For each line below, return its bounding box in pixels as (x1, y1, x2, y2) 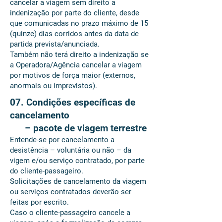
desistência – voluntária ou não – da (10, 146, 131, 155)
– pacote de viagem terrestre (10, 122, 147, 134)
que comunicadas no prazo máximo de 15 (10, 19, 148, 28)
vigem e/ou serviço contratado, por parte (10, 156, 145, 165)
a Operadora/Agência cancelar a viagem (10, 60, 142, 69)
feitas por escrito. (10, 198, 69, 207)
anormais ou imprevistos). (10, 81, 97, 90)
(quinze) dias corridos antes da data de (10, 29, 139, 38)
